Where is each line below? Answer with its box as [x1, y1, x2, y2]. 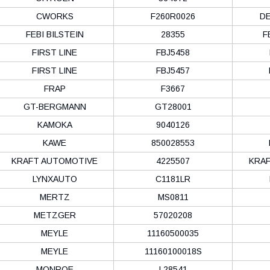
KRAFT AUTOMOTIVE [11, 155, 98, 166]
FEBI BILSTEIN [25, 29, 84, 39]
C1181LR [155, 174, 190, 184]
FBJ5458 [156, 47, 190, 57]
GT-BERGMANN [23, 101, 86, 111]
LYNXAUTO [32, 174, 77, 184]
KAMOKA [37, 119, 72, 130]
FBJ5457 [156, 65, 190, 75]
